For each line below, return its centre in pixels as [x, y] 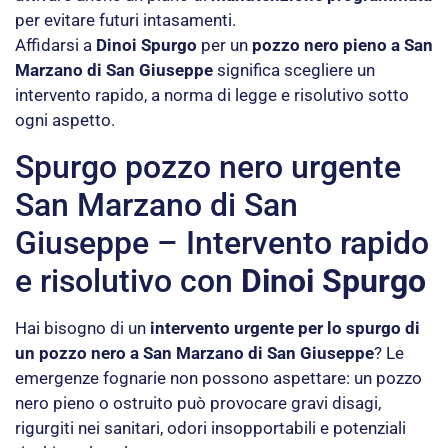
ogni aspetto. [65, 120]
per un [224, 45]
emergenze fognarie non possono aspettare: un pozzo [218, 377]
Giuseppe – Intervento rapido [222, 242]
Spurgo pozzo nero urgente [208, 166]
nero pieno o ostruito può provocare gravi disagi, [198, 402]
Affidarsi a [55, 45]
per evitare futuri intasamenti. [125, 20]
